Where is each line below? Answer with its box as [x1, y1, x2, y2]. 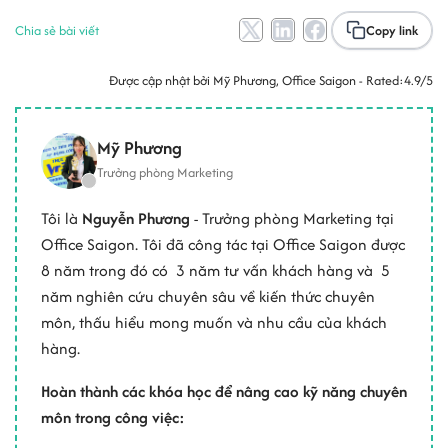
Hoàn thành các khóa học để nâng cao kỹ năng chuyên [41, 379, 407, 403]
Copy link [366, 20, 418, 40]
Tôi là [41, 206, 82, 230]
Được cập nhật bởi [109, 70, 213, 90]
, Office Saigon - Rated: [276, 70, 404, 90]
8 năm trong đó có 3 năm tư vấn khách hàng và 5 [41, 258, 390, 282]
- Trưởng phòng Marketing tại [190, 206, 394, 230]
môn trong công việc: [41, 405, 185, 429]
